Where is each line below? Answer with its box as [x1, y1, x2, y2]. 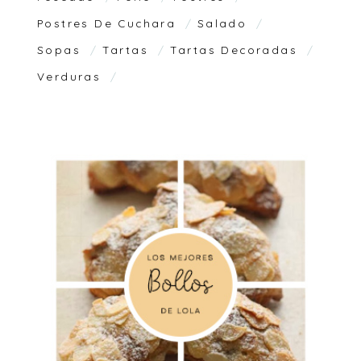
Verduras [37, 68, 106, 83]
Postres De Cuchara [37, 15, 181, 30]
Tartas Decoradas [169, 42, 303, 56]
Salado [197, 15, 252, 30]
